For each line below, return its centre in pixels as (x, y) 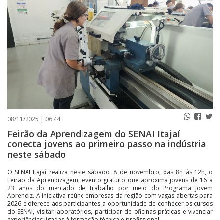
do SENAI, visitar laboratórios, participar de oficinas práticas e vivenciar (110, 211)
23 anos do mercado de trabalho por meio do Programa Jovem (110, 188)
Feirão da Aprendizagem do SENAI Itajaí (94, 133)
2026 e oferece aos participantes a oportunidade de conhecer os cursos (110, 203)
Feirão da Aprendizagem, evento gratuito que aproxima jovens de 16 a (110, 180)
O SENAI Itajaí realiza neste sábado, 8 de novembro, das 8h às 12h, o (110, 172)
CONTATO (85, 22)
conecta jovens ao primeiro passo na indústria (107, 144)
